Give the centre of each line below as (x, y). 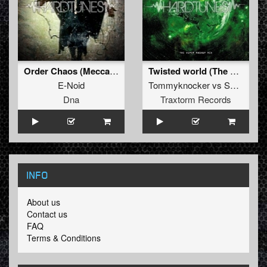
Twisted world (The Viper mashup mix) (235, 71)
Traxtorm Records (196, 100)
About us (44, 202)
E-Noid (71, 85)
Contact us (47, 214)
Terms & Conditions (64, 238)
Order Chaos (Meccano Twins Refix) (114, 71)
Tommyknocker (179, 85)
